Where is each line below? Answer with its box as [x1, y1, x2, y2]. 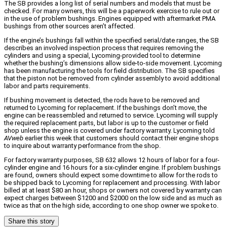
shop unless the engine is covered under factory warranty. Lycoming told [4, 127, 215, 135]
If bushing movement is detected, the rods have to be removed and [4, 96, 200, 104]
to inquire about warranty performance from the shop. [4, 142, 161, 150]
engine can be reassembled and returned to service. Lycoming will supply [4, 111, 217, 120]
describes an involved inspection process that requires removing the [4, 44, 204, 52]
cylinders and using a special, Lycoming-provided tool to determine [4, 52, 200, 60]
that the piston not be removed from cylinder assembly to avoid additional [4, 74, 220, 83]
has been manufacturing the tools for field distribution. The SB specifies [4, 67, 215, 75]
